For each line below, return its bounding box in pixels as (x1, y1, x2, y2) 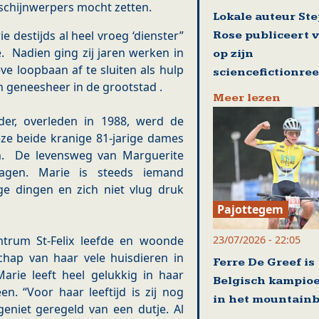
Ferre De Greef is (212, 255, 315, 269)
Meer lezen (212, 91, 281, 105)
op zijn (212, 47, 253, 61)
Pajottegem (217, 201, 284, 217)
